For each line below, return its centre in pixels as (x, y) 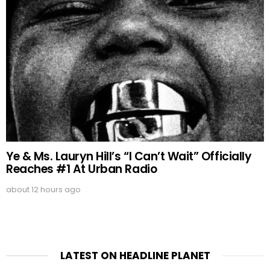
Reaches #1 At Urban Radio (82, 169)
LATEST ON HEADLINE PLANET (135, 255)
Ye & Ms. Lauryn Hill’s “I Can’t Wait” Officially (129, 156)
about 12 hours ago (43, 189)
